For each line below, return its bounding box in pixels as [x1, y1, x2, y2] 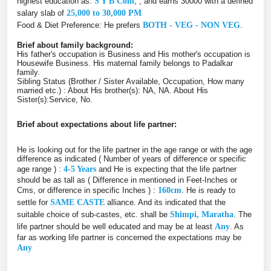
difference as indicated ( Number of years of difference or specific [17, 154, 246, 163]
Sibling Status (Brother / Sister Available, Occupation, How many [17, 76, 244, 86]
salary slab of [17, 8, 67, 18]
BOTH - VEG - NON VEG [143, 20, 240, 30]
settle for [17, 197, 50, 207]
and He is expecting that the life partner [96, 164, 237, 174]
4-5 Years [64, 164, 96, 174]
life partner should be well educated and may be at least [17, 221, 215, 231]
